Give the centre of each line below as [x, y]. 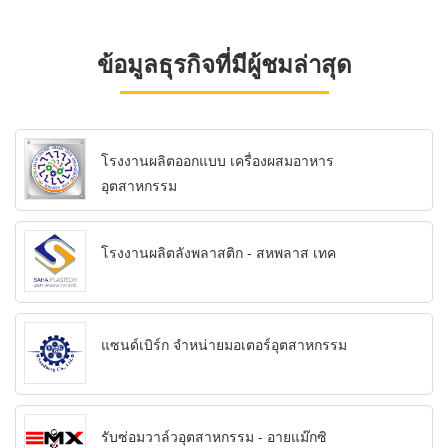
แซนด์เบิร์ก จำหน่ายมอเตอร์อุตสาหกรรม [224, 344]
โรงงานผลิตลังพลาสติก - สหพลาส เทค [218, 252]
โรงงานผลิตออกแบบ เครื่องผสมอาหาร [217, 160]
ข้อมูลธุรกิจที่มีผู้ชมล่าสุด [224, 63]
